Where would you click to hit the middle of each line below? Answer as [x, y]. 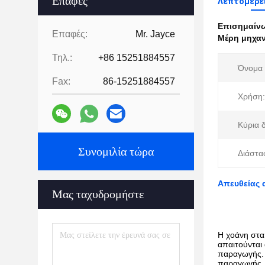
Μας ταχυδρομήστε [98, 194]
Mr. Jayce [155, 34]
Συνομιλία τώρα [116, 151]
